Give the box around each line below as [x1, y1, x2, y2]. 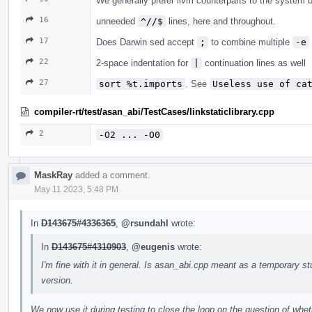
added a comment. [72, 169, 150, 180]
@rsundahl [121, 217, 169, 228]
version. [41, 274, 73, 286]
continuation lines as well [202, 57, 306, 68]
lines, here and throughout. [166, 15, 276, 26]
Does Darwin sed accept [96, 36, 197, 47]
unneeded [96, 15, 138, 26]
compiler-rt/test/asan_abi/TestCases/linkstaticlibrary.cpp [34, 106, 274, 117]
